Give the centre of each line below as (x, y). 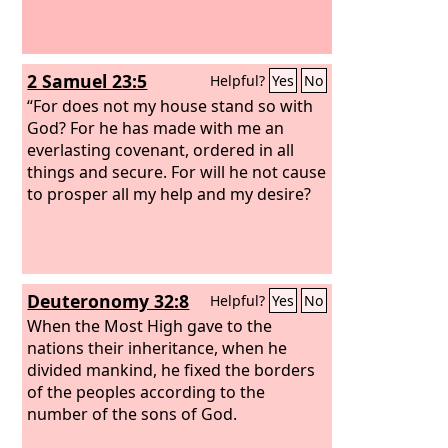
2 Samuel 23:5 (87, 81)
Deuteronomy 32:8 (108, 301)
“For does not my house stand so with (170, 105)
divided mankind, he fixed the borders (171, 369)
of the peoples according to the (146, 391)
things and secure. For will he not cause (177, 171)
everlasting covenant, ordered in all (161, 149)
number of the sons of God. (132, 413)
